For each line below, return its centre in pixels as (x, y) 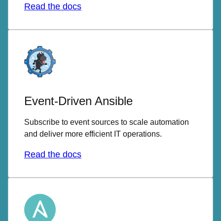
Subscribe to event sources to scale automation (107, 122)
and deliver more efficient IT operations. (93, 134)
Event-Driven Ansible (78, 101)
